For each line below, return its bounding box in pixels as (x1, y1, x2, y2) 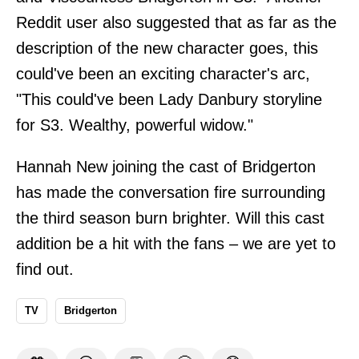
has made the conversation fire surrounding (16, 184, 325, 202)
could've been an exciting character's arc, (16, 65, 310, 83)
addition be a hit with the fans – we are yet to (16, 235, 336, 253)
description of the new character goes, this (16, 39, 318, 58)
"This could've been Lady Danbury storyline (16, 91, 322, 109)
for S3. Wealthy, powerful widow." (16, 116, 253, 135)
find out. (16, 260, 74, 279)
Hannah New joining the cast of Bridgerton (16, 158, 316, 176)
